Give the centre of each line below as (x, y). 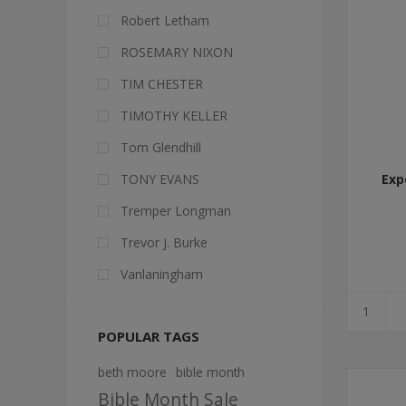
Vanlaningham (162, 274)
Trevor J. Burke (164, 242)
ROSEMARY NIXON (177, 52)
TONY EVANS (160, 179)
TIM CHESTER (162, 84)
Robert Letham (165, 20)
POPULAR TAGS (149, 336)
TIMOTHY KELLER (174, 116)
